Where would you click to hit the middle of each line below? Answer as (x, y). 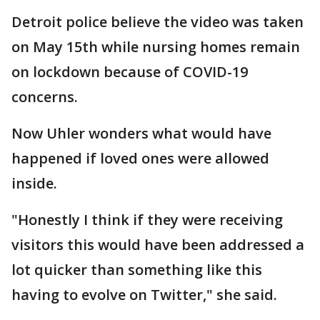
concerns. (46, 96)
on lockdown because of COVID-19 (130, 71)
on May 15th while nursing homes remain (156, 46)
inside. (36, 183)
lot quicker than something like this (137, 269)
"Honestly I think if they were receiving (147, 219)
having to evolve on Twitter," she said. (146, 294)
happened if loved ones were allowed (140, 158)
